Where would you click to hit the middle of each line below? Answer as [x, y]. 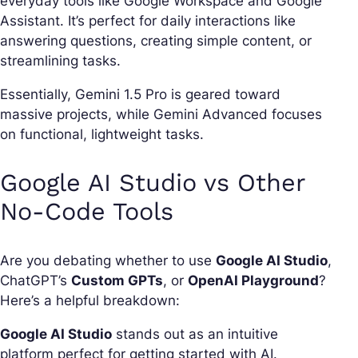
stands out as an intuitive [195, 334]
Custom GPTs [117, 280]
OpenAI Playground [253, 280]
